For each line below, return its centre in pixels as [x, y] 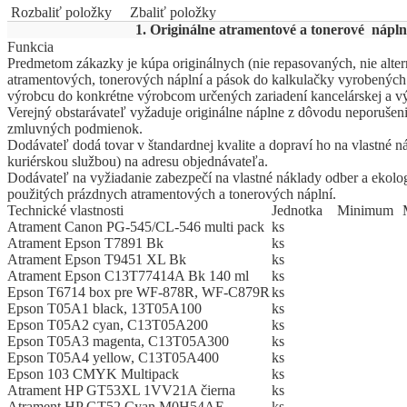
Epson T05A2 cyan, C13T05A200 [108, 325]
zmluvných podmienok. [75, 129]
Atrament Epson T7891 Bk [85, 243]
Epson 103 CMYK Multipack [93, 374]
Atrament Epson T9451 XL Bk [97, 260]
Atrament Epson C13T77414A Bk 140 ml [128, 276]
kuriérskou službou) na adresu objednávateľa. [138, 162]
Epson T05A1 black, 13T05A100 [104, 309]
